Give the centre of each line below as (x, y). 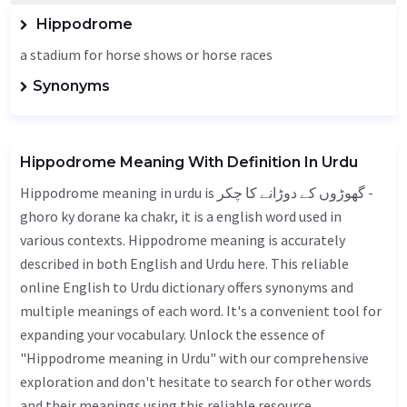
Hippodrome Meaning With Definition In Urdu (189, 162)
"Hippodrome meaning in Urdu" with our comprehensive (194, 358)
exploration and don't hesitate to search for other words (196, 382)
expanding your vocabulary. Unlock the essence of (173, 334)
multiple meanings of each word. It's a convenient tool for (201, 311)
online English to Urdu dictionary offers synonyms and (187, 287)
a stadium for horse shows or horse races (146, 55)
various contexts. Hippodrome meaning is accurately (183, 240)
